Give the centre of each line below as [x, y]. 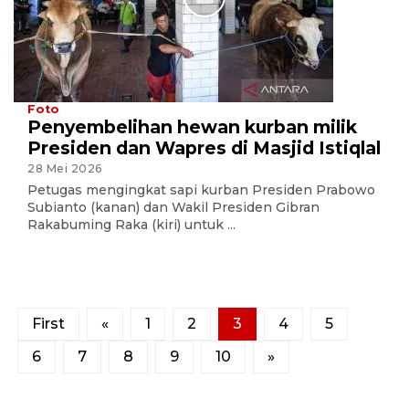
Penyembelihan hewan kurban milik [192, 127]
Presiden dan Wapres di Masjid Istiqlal [204, 148]
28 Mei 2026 [65, 168]
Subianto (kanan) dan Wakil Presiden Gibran [173, 207]
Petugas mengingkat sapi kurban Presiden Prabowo [201, 189]
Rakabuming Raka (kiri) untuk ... [131, 224]
